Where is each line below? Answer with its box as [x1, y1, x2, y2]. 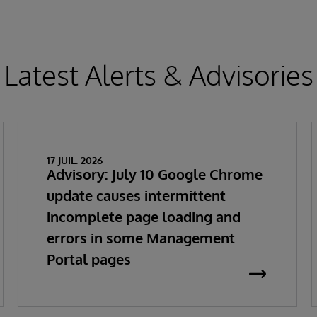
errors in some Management [46, 229, 235, 247]
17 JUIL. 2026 [46, 154, 103, 166]
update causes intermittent [46, 186, 226, 204]
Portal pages [46, 250, 131, 268]
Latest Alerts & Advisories [4, 57, 313, 92]
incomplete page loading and [46, 207, 241, 226]
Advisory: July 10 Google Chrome [46, 165, 263, 183]
